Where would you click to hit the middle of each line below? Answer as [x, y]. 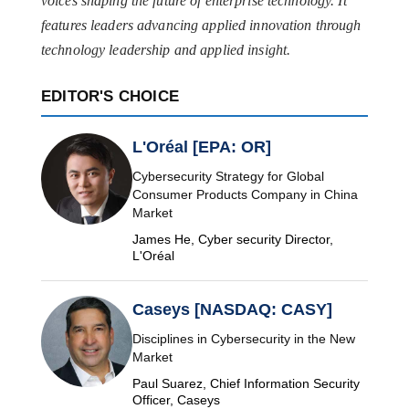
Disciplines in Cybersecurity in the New [244, 339]
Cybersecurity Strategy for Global [228, 177]
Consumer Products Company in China [245, 195]
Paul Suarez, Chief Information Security [246, 384]
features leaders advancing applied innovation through [201, 26]
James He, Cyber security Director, [233, 240]
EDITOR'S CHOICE [110, 97]
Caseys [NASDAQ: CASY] [232, 310]
